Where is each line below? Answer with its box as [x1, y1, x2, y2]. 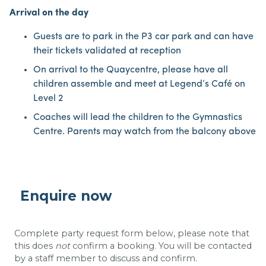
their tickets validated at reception [33, 46, 181, 56]
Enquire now [20, 187, 112, 204]
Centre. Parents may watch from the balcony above [33, 126, 256, 137]
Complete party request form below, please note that [14, 228, 249, 239]
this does [14, 240, 55, 252]
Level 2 [33, 93, 63, 103]
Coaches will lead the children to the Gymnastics [33, 112, 242, 122]
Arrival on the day [9, 8, 88, 18]
